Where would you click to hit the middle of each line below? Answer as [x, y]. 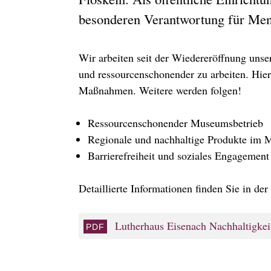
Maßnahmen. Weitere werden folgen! [160, 90]
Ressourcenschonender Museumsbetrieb [175, 123]
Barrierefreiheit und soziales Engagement [178, 156]
